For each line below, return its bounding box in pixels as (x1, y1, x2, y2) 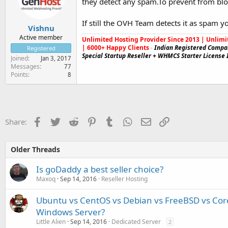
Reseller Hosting (101, 175, 148, 183)
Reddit (78, 116, 101, 126)
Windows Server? (36, 206, 105, 218)
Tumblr (114, 116, 139, 126)
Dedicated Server (111, 217, 161, 226)
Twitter (60, 116, 85, 126)
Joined (11, 54, 28, 63)
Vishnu (27, 23, 54, 33)
